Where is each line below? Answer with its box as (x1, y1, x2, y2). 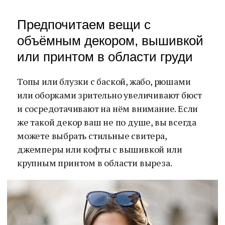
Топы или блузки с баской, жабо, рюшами (17, 75, 191, 87)
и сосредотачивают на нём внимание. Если (17, 102, 198, 115)
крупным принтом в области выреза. (17, 157, 172, 169)
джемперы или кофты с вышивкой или (17, 143, 182, 155)
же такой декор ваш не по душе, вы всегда (17, 116, 197, 128)
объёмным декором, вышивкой (17, 33, 203, 48)
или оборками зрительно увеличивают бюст (17, 89, 202, 101)
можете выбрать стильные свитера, (17, 130, 167, 142)
